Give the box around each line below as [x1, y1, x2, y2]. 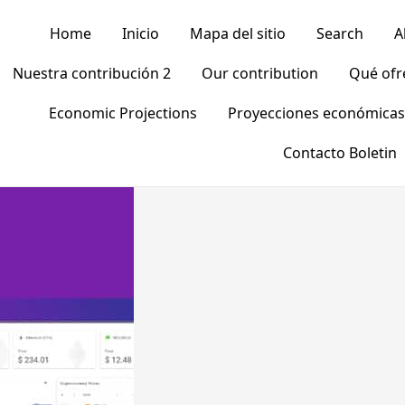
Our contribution [201, 63, 318, 83]
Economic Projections [48, 103, 197, 123]
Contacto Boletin [282, 143, 397, 163]
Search [316, 24, 363, 43]
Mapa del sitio [189, 24, 286, 43]
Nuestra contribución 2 [12, 63, 171, 83]
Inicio [121, 24, 159, 43]
